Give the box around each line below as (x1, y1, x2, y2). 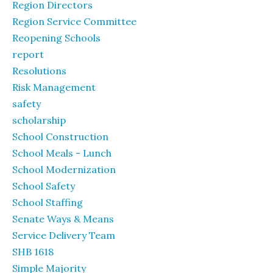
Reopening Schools (12, 32, 101, 44)
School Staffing (12, 196, 83, 208)
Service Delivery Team (12, 229, 115, 241)
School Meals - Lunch (12, 147, 112, 159)
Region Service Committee (12, 15, 136, 27)
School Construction (12, 130, 108, 143)
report (12, 48, 44, 60)
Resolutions (12, 65, 66, 77)
